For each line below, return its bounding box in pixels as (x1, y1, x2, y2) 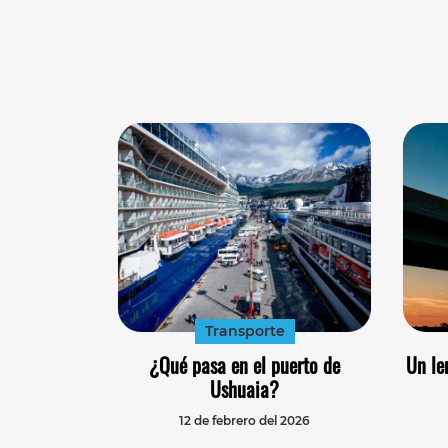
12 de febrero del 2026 (179, 412, 310, 428)
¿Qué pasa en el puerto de (149, 349, 340, 380)
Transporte (204, 321, 285, 340)
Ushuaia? (210, 373, 279, 404)
